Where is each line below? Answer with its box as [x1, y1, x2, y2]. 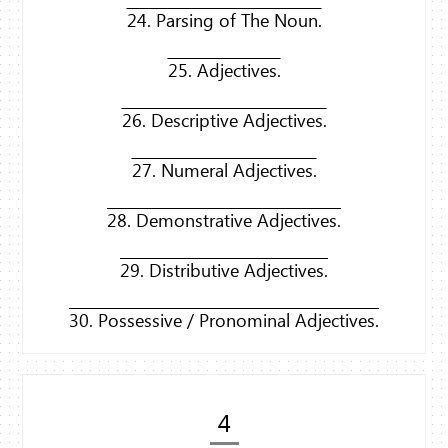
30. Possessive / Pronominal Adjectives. [69, 308, 379, 333]
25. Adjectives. [167, 58, 281, 83]
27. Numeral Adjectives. [131, 158, 317, 183]
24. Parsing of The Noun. [126, 8, 322, 33]
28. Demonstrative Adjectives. [107, 208, 341, 233]
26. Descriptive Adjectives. [121, 108, 327, 133]
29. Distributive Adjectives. [120, 258, 328, 283]
